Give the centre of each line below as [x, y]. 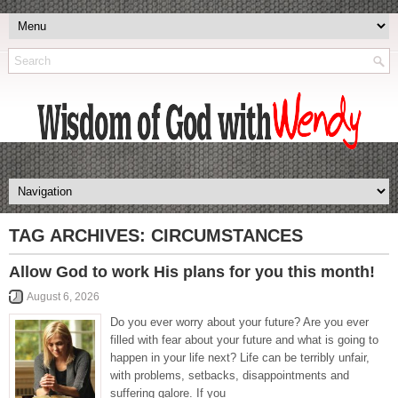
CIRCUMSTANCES [227, 235]
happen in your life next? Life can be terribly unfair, [240, 358]
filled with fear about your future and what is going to [244, 340]
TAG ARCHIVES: [80, 235]
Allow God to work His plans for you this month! [192, 272]
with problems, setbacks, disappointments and [230, 375]
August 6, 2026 [63, 297]
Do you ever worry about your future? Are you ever [239, 322]
